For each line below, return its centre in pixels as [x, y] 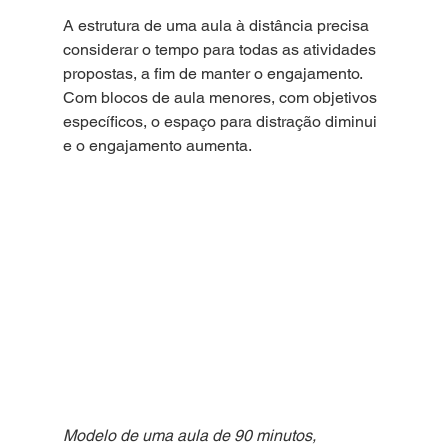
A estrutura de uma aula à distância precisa [217, 26]
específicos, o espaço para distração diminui [221, 122]
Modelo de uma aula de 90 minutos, [191, 436]
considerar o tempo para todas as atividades [221, 50]
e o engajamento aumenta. [159, 146]
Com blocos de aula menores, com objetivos [221, 98]
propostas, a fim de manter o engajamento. [214, 74]
